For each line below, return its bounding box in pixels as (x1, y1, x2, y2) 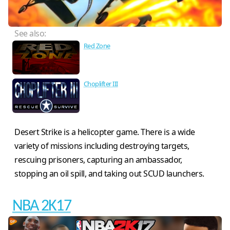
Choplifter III (83, 79, 118, 89)
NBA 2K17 (12, 198, 71, 215)
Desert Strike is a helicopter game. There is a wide (14, 126, 195, 138)
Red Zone (83, 41, 110, 50)
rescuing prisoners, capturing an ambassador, (14, 154, 182, 165)
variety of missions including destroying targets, (14, 140, 189, 151)
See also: (14, 27, 46, 39)
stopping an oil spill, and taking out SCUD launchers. (14, 167, 204, 179)
